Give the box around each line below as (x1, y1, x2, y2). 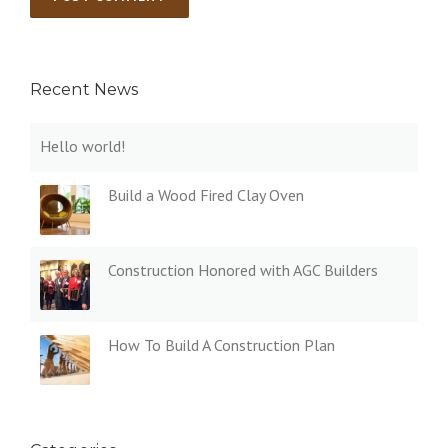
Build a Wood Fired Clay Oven (108, 185, 304, 205)
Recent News (30, 80, 139, 99)
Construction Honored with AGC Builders (108, 260, 378, 280)
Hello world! (40, 136, 125, 156)
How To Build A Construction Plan (108, 335, 335, 355)
